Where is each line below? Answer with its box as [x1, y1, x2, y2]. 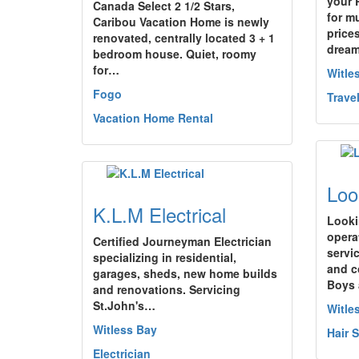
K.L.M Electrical [93, 200, 226, 228]
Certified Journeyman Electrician [93, 233, 272, 249]
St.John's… [93, 297, 155, 313]
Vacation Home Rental [93, 110, 213, 126]
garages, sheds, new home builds [93, 265, 277, 281]
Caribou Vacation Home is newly [93, 14, 269, 30]
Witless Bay [93, 321, 157, 337]
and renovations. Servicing [93, 281, 240, 297]
